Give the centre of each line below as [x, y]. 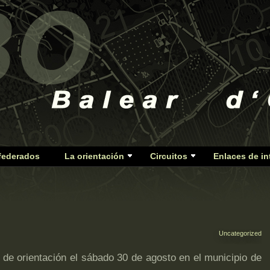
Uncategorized [240, 233]
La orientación [94, 156]
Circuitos [169, 156]
